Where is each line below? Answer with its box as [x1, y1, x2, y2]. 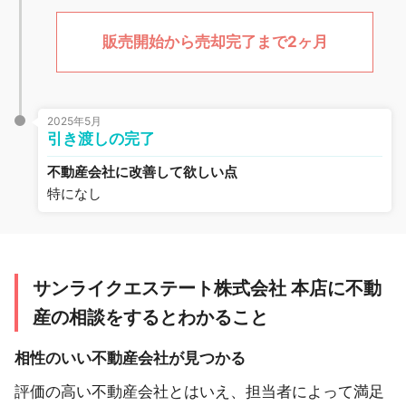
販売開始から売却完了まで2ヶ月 [101, 33, 328, 51]
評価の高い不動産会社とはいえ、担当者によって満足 [14, 382, 384, 401]
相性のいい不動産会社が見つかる [14, 349, 246, 367]
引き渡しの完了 [47, 130, 156, 148]
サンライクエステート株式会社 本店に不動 [33, 277, 382, 299]
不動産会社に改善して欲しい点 [47, 163, 238, 180]
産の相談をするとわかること [33, 306, 268, 328]
